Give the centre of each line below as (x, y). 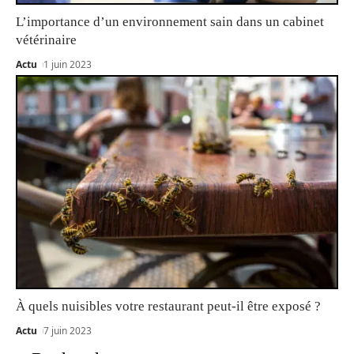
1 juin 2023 (68, 65)
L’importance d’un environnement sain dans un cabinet (170, 22)
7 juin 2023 (68, 331)
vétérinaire (46, 40)
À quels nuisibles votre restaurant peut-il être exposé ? (168, 307)
